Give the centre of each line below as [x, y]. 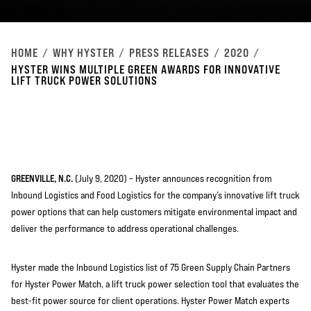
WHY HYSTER [84, 53]
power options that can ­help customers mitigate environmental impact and [154, 212]
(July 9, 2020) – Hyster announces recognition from [172, 178]
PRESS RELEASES [169, 53]
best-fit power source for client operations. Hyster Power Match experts [150, 301]
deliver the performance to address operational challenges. [125, 228]
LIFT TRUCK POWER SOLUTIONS [84, 81]
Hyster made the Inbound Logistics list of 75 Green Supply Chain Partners [151, 267]
